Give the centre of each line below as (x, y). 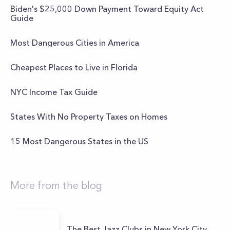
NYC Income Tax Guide (54, 92)
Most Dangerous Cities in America (75, 43)
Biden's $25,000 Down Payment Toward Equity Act (107, 9)
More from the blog (56, 185)
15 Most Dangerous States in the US (79, 141)
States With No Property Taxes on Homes (89, 117)
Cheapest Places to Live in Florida (74, 67)
